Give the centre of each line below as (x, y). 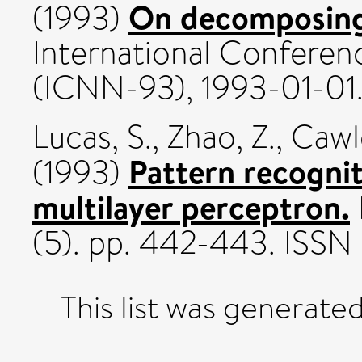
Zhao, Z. (221, 137)
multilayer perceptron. (191, 206)
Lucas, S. (92, 137)
